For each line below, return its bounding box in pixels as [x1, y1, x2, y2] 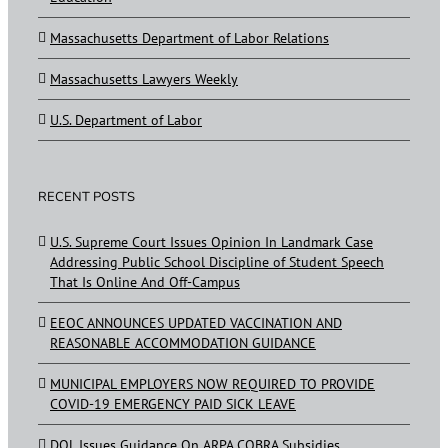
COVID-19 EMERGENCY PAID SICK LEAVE [50, 394, 296, 413]
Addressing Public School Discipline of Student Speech [50, 252, 384, 271]
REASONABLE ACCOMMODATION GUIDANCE [50, 333, 316, 352]
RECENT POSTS [38, 187, 135, 206]
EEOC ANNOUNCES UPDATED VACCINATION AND [50, 313, 342, 332]
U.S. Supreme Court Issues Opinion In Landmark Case [50, 232, 373, 251]
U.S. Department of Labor [50, 110, 202, 129]
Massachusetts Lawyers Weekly [50, 69, 238, 88]
